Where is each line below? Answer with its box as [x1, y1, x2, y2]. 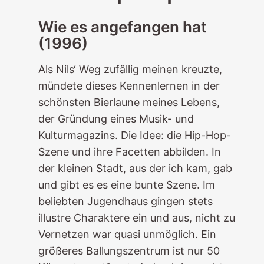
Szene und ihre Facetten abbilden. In [38, 146, 221, 158]
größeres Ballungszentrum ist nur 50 [38, 245, 220, 257]
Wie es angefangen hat [38, 18, 207, 36]
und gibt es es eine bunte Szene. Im [38, 179, 215, 191]
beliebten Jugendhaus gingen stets [38, 195, 213, 207]
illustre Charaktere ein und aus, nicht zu [38, 212, 235, 224]
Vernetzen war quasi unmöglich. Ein [38, 228, 216, 240]
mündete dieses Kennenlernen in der [38, 80, 220, 92]
